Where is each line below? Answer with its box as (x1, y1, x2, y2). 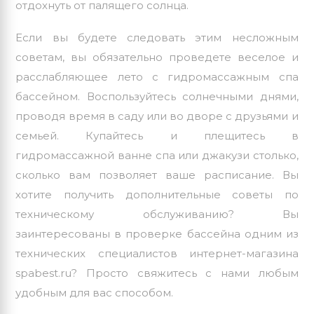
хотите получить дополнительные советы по (15, 188, 299, 202)
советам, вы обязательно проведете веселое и (15, 50, 299, 64)
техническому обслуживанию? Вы (15, 207, 299, 221)
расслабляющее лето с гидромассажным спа (15, 70, 299, 84)
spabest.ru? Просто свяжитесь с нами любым (15, 266, 299, 280)
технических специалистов (15, 247, 177, 261)
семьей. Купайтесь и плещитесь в (15, 129, 299, 143)
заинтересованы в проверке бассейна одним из (15, 227, 299, 241)
